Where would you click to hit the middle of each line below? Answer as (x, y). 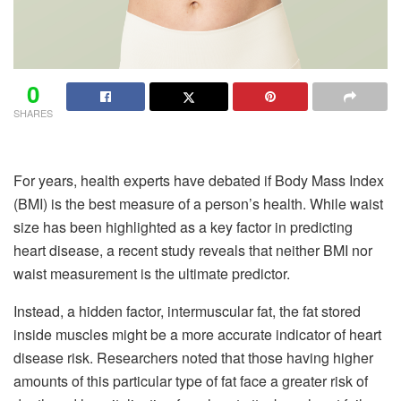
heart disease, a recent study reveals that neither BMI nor (193, 250)
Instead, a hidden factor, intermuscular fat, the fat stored (187, 311)
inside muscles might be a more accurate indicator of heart (197, 334)
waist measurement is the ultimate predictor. (152, 273)
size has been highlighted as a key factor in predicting (183, 226)
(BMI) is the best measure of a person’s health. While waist (198, 203)
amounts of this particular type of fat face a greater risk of (191, 380)
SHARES (33, 112)
